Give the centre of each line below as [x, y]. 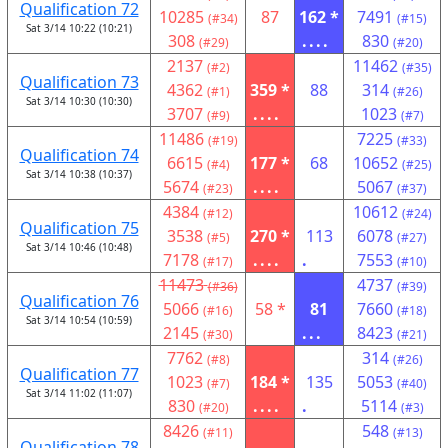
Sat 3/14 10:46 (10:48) [79, 247]
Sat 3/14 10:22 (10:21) [79, 28]
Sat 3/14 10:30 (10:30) [79, 101]
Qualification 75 [79, 228]
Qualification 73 [79, 82]
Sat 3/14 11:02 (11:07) [79, 393]
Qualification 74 [79, 155]
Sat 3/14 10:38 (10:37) [79, 174]
